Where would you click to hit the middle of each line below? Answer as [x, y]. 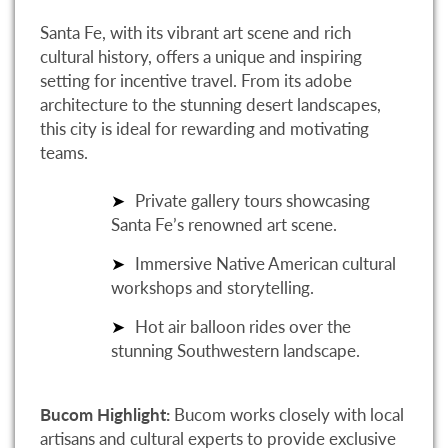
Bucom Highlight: [105, 415]
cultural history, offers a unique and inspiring [201, 56]
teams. [64, 152]
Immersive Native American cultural [265, 263]
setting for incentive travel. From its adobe [196, 80]
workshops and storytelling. [212, 287]
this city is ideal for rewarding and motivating [204, 128]
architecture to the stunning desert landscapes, [210, 104]
